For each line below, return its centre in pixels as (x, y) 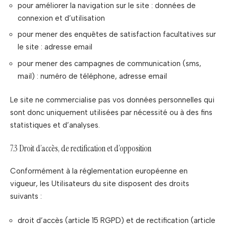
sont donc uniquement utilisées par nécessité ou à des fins (111, 112)
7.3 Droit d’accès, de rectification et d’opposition (81, 148)
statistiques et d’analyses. (55, 125)
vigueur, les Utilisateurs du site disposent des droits (100, 184)
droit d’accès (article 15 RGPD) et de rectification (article (117, 220)
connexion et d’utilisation (61, 18)
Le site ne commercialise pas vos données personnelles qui (112, 100)
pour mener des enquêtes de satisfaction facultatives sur (117, 34)
